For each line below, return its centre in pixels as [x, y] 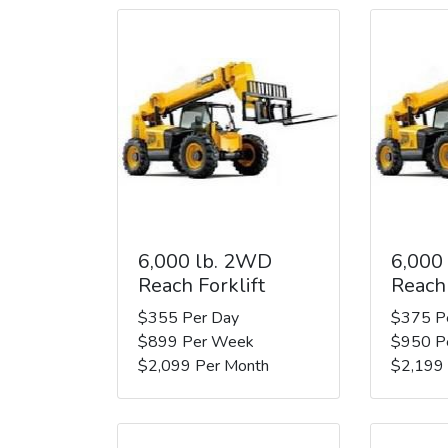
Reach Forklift [201, 285]
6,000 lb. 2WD [205, 261]
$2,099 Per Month [203, 365]
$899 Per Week [196, 341]
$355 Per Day [188, 317]
